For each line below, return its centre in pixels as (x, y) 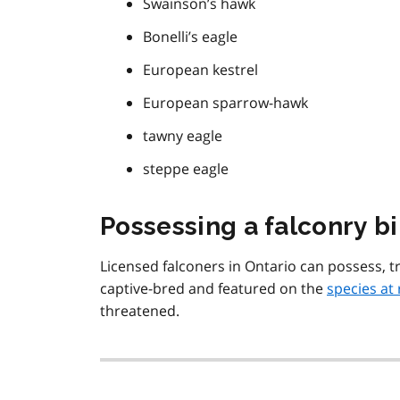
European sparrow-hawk (225, 103)
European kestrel (200, 70)
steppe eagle (186, 169)
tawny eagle (183, 136)
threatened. (140, 311)
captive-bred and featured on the (213, 289)
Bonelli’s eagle (190, 37)
